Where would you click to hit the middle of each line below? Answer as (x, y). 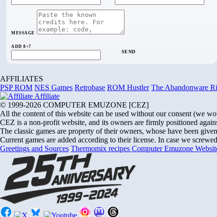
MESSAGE (23, 33)
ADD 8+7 (21, 47)
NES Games (54, 88)
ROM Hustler (128, 88)
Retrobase (90, 88)
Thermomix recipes (101, 149)
